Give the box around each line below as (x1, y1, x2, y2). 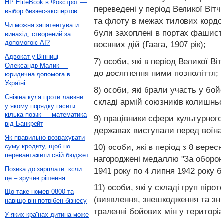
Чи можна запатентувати (5, 21, 79, 29)
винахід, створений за (5, 30, 71, 37)
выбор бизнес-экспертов (5, 7, 77, 15)
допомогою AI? (5, 39, 50, 46)
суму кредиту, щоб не (5, 143, 70, 150)
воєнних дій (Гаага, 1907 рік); (94, 39, 206, 49)
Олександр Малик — (5, 62, 68, 69)
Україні (5, 79, 25, 87)
